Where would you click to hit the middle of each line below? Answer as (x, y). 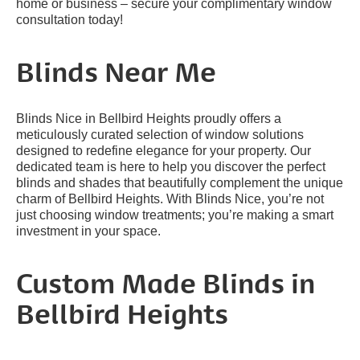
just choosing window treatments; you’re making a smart (175, 215)
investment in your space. (88, 231)
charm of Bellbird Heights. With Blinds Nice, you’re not (170, 198)
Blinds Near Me (116, 75)
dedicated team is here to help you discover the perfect (171, 166)
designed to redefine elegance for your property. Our (164, 150)
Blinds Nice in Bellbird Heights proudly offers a (149, 118)
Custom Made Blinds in (166, 286)
